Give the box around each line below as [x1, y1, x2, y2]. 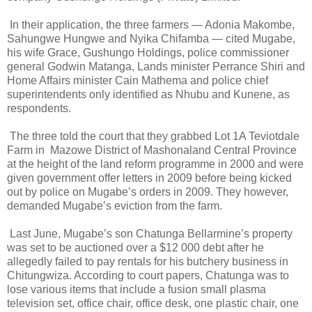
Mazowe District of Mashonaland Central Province [50, 143, 297, 156]
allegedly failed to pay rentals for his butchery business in [7, 255, 288, 267]
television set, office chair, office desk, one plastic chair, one [7, 297, 299, 309]
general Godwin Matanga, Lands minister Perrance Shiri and [7, 60, 305, 72]
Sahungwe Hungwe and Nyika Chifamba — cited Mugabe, [7, 32, 295, 45]
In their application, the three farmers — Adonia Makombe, [10, 18, 295, 31]
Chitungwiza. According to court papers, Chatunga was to [7, 269, 289, 281]
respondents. [7, 102, 71, 114]
